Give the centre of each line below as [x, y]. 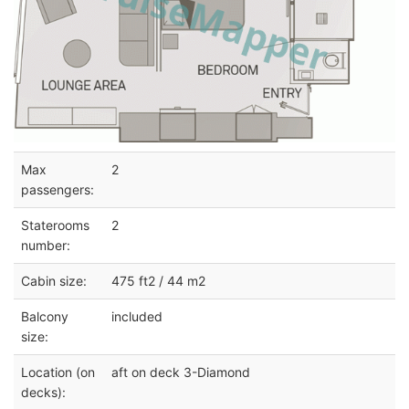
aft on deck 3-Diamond [181, 372]
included [137, 316]
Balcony [45, 316]
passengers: [58, 189]
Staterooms [55, 225]
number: [46, 245]
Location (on [58, 372]
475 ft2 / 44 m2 [158, 280]
